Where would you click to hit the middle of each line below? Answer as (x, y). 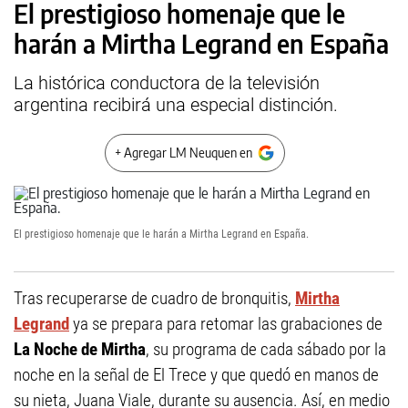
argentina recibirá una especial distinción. (176, 105)
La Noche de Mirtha (80, 349)
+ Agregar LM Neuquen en (184, 153)
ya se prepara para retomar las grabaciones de (226, 324)
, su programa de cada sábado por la (266, 349)
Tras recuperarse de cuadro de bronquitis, (154, 298)
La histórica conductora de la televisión (167, 83)
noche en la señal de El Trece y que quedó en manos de (196, 375)
